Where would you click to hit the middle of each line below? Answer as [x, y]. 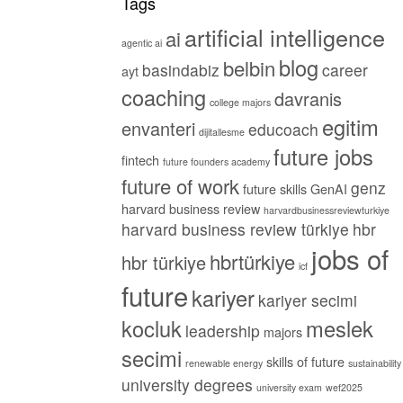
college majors [240, 102]
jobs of [349, 258]
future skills [274, 188]
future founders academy [216, 161]
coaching [163, 97]
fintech [140, 159]
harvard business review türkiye [235, 228]
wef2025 [344, 387]
